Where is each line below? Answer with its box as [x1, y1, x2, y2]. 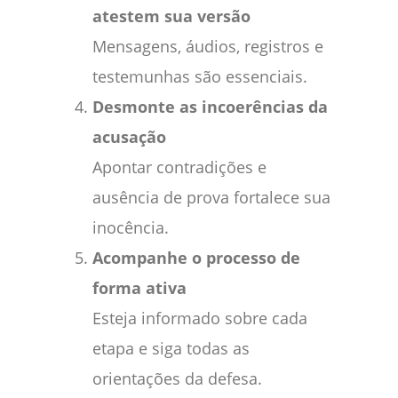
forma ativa [92, 276, 187, 298]
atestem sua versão [92, 4, 251, 27]
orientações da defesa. [92, 367, 262, 389]
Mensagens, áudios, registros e [92, 35, 323, 57]
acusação [92, 125, 166, 147]
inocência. [92, 216, 169, 238]
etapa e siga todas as [92, 337, 250, 359]
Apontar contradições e [92, 155, 267, 178]
